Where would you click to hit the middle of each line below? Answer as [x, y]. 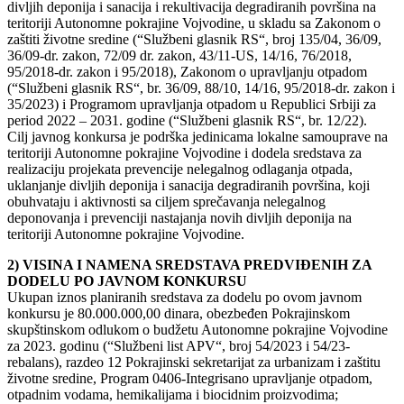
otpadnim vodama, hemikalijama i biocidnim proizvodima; [173, 394]
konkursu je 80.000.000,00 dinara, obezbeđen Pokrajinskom [179, 313]
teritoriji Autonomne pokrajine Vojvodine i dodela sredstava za [184, 152]
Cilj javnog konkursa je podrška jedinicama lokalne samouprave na [197, 136]
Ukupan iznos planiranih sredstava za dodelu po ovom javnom [184, 297]
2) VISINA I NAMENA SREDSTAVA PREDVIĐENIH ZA [189, 264]
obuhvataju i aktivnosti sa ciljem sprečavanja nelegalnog [166, 201]
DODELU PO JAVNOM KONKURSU [127, 280]
